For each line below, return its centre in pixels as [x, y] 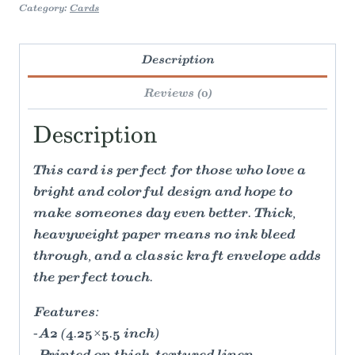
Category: [44, 8]
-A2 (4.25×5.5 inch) [96, 335]
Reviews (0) [177, 93]
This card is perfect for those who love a [170, 172]
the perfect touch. [93, 279]
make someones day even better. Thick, [164, 214]
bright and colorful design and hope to [163, 193]
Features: [67, 313]
